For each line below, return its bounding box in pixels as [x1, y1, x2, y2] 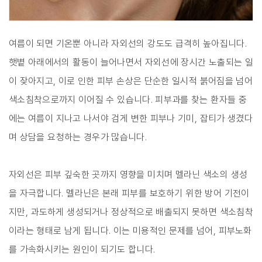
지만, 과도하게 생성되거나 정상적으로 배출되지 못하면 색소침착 [9, 206, 253, 218]
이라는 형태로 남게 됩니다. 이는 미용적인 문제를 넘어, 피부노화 [9, 225, 252, 236]
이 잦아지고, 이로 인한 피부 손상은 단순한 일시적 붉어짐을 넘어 [9, 75, 253, 87]
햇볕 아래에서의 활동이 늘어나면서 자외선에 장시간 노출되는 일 [9, 56, 254, 68]
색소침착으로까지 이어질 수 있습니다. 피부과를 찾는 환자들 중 [9, 94, 247, 105]
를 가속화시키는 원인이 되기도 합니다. [9, 243, 156, 255]
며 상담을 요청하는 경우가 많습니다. [9, 131, 147, 143]
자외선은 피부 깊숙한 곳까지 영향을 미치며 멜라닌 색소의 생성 [9, 168, 248, 180]
